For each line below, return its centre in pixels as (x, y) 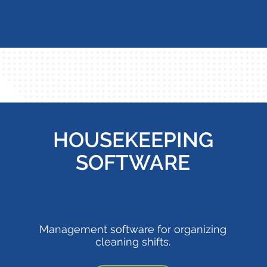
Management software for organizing (133, 229)
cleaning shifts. (133, 242)
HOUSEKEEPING (133, 140)
